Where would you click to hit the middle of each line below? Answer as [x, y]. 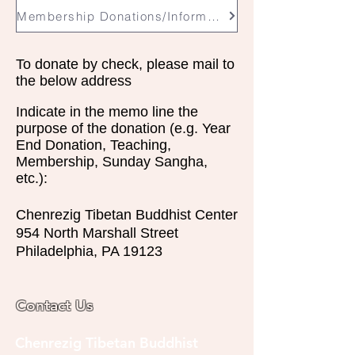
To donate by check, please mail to [125, 64]
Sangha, [179, 162]
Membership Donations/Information [213, 16]
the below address [74, 81]
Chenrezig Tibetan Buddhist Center [127, 215]
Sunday [126, 162]
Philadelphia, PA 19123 [89, 251]
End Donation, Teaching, [94, 145]
